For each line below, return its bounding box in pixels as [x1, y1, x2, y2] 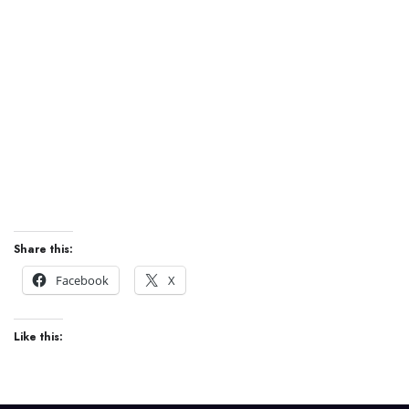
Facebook [56, 272, 109, 289]
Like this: [14, 329, 63, 346]
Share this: [14, 241, 73, 258]
